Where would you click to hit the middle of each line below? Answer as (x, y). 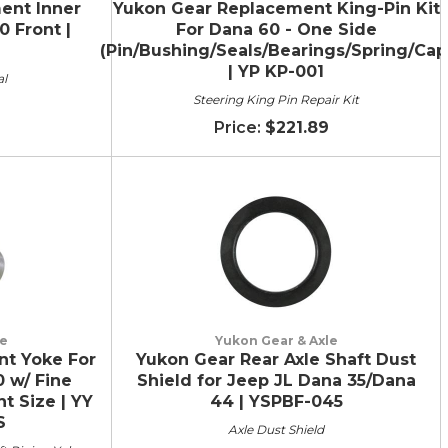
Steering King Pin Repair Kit (276, 99)
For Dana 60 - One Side (276, 29)
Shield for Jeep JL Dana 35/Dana (276, 380)
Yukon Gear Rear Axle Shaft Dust (276, 359)
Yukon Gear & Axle (276, 340)
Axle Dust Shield (276, 429)
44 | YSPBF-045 (276, 401)
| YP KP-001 (276, 71)
